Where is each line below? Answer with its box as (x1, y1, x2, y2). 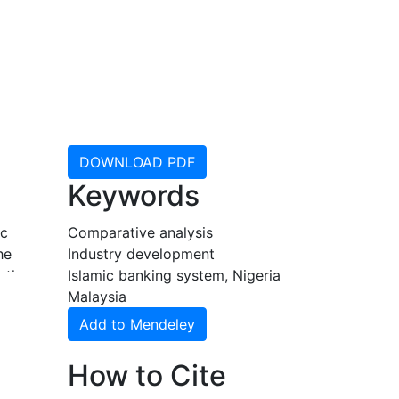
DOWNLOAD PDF (79, 153, 195, 171)
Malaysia (68, 288, 126, 305)
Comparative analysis (68, 224, 213, 241)
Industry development (68, 245, 215, 263)
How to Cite (68, 358, 226, 393)
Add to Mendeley (79, 315, 195, 333)
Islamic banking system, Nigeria (68, 266, 281, 284)
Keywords (68, 178, 199, 213)
